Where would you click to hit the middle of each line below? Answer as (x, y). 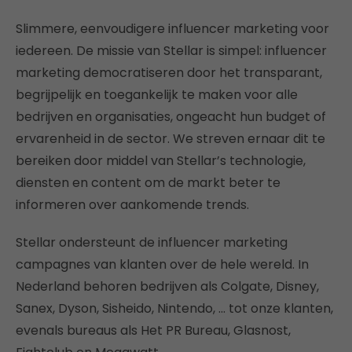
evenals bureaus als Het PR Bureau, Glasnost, (153, 330)
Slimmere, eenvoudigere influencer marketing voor (172, 29)
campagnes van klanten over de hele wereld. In (162, 264)
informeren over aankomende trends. (132, 205)
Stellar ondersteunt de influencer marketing (152, 242)
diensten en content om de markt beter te (148, 183)
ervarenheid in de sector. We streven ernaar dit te (170, 139)
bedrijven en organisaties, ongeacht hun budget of (171, 117)
